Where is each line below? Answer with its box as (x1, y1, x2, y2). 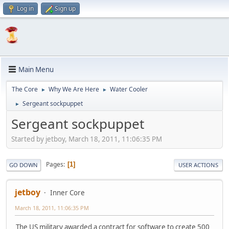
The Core (12, 85, 38, 94)
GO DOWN (9, 161, 38, 169)
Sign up (55, 4, 76, 13)
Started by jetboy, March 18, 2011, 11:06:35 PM (11, 134, 162, 144)
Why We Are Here (49, 85, 99, 94)
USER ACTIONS (178, 161, 218, 169)
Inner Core (50, 188, 85, 197)
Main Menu (18, 64, 54, 74)
